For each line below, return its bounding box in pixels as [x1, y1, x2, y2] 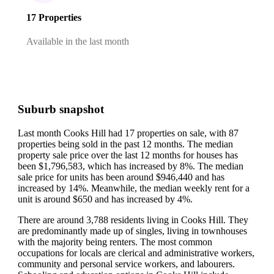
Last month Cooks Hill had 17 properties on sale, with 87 [18, 127, 239, 138]
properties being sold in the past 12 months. [18, 138, 187, 149]
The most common [140, 236, 212, 247]
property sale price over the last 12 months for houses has [18, 149, 238, 160]
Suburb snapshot [18, 103, 104, 116]
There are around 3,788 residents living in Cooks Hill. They [18, 214, 248, 225]
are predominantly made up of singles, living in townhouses [18, 225, 247, 236]
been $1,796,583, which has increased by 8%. [18, 160, 198, 171]
